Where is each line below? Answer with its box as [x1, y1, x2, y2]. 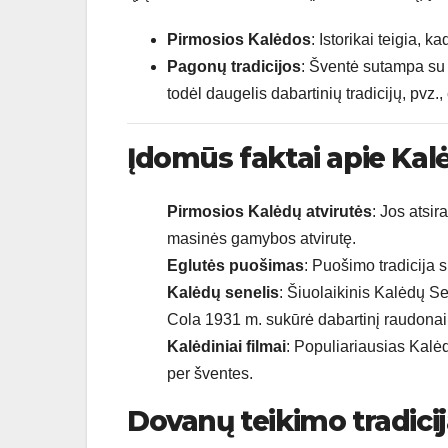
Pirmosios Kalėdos [167, 30, 311, 48]
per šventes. [167, 365, 253, 383]
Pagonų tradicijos [167, 57, 301, 75]
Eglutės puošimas [167, 257, 304, 275]
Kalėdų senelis [167, 284, 279, 302]
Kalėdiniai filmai [167, 338, 286, 356]
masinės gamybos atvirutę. [167, 230, 356, 248]
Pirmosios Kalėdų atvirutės [167, 203, 372, 221]
